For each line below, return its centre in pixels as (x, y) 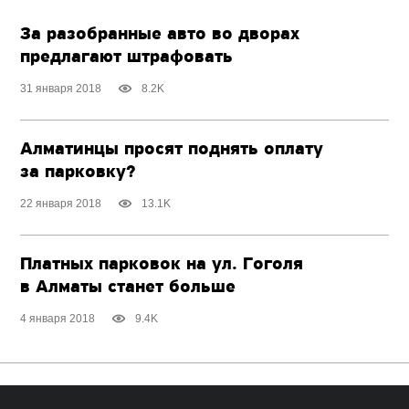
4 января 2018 (58, 318)
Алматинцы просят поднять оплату (172, 149)
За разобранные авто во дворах (160, 34)
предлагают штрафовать (127, 57)
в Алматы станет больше (128, 287)
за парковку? (79, 172)
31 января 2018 (61, 88)
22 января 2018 (61, 203)
